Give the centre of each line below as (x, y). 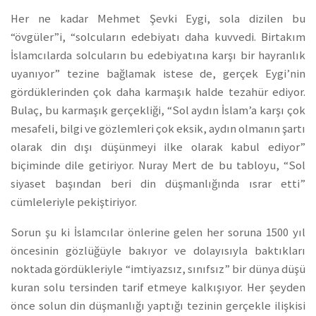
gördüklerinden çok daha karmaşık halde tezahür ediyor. (158, 92)
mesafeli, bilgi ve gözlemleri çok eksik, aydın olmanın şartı (158, 129)
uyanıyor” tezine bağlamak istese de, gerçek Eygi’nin (158, 74)
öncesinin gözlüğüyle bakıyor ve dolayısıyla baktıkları (158, 251)
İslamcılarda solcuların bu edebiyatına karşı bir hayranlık (158, 56)
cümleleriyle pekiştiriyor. (74, 202)
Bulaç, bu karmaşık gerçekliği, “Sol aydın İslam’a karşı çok (158, 111)
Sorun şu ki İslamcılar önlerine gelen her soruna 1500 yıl (158, 233)
